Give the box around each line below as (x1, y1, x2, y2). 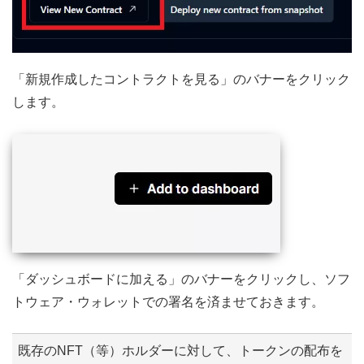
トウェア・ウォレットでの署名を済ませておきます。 (12, 294, 324, 309)
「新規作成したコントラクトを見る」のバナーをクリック (12, 72, 350, 87)
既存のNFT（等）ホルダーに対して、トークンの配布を (18, 343, 343, 357)
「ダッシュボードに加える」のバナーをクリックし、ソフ (12, 271, 350, 286)
